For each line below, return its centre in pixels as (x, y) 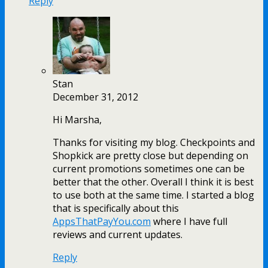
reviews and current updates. (118, 235)
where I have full (189, 222)
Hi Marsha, (77, 120)
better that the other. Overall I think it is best (153, 182)
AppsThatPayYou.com (102, 222)
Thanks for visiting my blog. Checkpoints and (154, 143)
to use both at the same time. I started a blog (153, 195)
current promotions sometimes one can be (149, 169)
